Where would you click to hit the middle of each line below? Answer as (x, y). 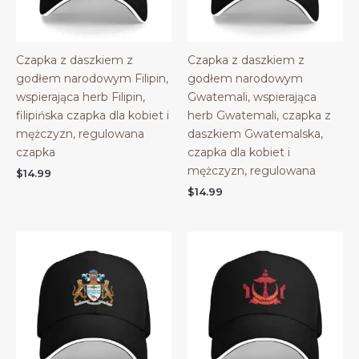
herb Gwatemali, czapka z (259, 115)
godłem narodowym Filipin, (92, 78)
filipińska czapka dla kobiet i (93, 115)
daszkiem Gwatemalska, (255, 133)
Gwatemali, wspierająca (252, 97)
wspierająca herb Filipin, (81, 97)
